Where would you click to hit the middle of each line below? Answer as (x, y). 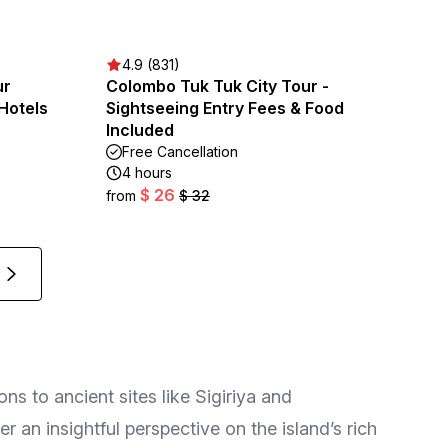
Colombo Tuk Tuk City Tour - (217, 86)
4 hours (147, 172)
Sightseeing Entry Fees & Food (225, 108)
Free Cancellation (180, 151)
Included (140, 130)
